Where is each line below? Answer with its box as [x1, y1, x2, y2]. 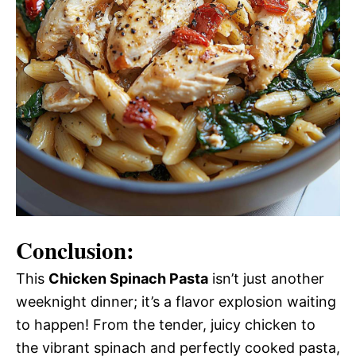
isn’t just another [208, 270, 324, 288]
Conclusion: [16, 234, 134, 268]
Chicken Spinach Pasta [48, 270, 208, 288]
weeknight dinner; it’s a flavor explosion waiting [16, 293, 336, 311]
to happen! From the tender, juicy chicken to [16, 316, 315, 334]
